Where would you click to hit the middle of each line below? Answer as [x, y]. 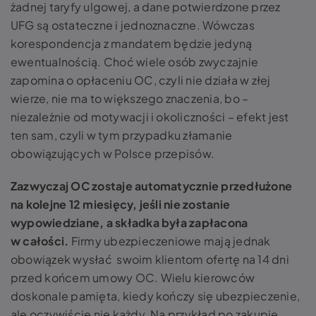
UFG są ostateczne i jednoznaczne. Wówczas [133, 25]
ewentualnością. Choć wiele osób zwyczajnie [135, 62]
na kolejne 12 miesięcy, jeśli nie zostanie [121, 205]
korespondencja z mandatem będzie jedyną [132, 44]
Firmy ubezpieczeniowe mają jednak [170, 241]
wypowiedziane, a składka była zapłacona [129, 223]
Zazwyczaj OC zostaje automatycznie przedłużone [152, 186]
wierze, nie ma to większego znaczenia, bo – [130, 99]
